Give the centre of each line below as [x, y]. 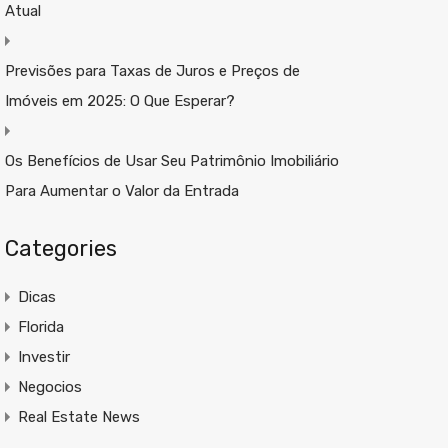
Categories [60, 248]
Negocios [49, 387]
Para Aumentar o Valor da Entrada [121, 191]
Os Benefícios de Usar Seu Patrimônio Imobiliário [171, 161]
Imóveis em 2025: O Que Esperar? [119, 101]
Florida [40, 327]
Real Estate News [78, 417]
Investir [43, 357]
